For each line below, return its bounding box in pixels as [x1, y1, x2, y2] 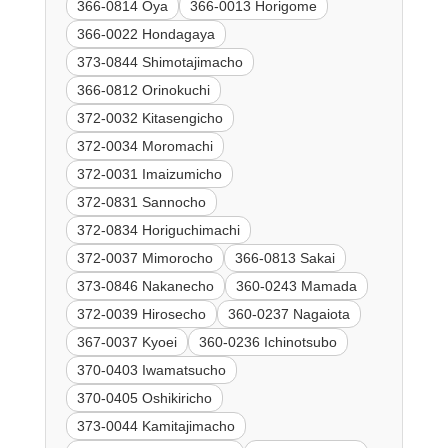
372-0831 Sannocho [76, 194, 206, 211]
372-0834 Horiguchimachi [76, 222, 240, 239]
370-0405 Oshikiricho [76, 390, 212, 407]
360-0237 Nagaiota [227, 306, 350, 323]
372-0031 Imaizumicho [76, 166, 222, 183]
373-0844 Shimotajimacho [76, 54, 243, 71]
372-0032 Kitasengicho [76, 110, 223, 127]
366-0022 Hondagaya [76, 26, 215, 43]
